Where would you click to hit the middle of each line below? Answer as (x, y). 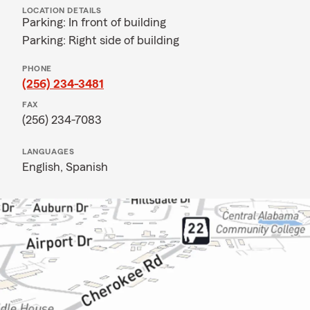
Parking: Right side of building (101, 40)
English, (44, 167)
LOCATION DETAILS (62, 10)
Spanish (87, 167)
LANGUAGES (48, 152)
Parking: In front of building (94, 22)
